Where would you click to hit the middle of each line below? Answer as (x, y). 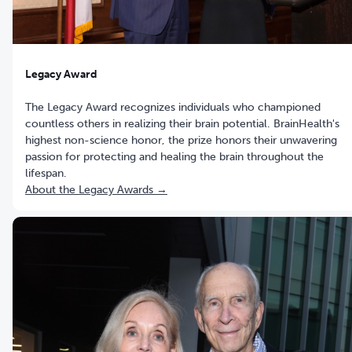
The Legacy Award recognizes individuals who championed (173, 108)
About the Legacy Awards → (96, 190)
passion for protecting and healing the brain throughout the (174, 157)
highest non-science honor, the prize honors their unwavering (181, 141)
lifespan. (46, 174)
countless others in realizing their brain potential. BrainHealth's (182, 124)
